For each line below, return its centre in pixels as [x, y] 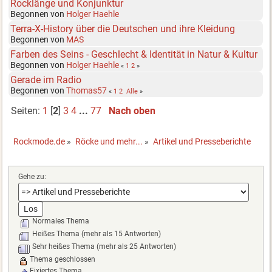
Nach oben [132, 111]
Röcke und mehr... [109, 142]
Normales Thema [59, 221]
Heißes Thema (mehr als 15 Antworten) [95, 233]
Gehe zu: [32, 176]
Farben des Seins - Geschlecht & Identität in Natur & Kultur [134, 54]
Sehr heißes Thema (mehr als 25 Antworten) [103, 246]
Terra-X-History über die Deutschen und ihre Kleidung [123, 29]
